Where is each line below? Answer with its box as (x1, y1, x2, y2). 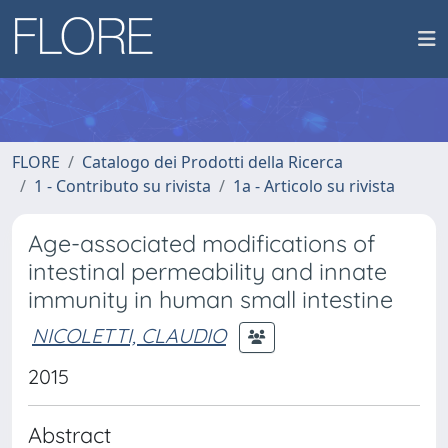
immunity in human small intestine (28, 285, 393, 314)
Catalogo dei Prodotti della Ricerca (82, 151, 343, 173)
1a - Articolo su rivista (233, 175, 395, 197)
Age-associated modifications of (28, 229, 375, 258)
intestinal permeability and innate (28, 257, 387, 286)
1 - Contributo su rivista (34, 175, 211, 197)
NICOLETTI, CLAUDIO (32, 322, 226, 348)
